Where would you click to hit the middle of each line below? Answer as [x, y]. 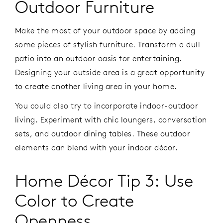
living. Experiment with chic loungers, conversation [111, 119]
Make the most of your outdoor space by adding [105, 30]
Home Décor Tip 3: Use [104, 180]
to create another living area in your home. [97, 86]
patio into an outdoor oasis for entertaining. [99, 58]
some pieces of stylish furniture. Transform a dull [108, 44]
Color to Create [74, 200]
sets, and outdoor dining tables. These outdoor [103, 133]
